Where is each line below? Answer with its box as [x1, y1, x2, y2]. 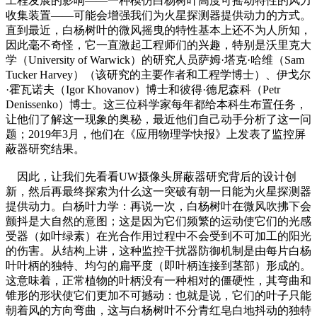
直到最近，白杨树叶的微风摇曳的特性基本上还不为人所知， [6, 23, 311, 36]
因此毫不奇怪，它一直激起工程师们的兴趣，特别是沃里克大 [6, 38, 311, 51]
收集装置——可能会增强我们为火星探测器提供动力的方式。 [6, 8, 311, 21]
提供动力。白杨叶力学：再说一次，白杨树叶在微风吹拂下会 [6, 200, 311, 212]
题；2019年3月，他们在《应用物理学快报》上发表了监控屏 [6, 127, 306, 140]
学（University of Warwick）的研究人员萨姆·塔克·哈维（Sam [6, 53, 304, 66]
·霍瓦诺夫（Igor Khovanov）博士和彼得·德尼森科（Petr [6, 83, 280, 96]
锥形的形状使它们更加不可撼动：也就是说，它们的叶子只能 [6, 289, 311, 301]
